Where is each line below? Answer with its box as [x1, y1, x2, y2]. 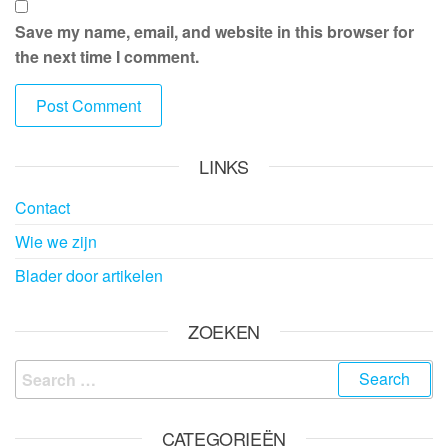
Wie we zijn [15, 229, 97, 253]
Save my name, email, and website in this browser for [15, 19, 414, 43]
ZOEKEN [188, 317, 260, 344]
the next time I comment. [15, 44, 199, 68]
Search [14, 359, 68, 383]
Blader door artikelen [15, 263, 163, 287]
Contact [15, 195, 70, 219]
